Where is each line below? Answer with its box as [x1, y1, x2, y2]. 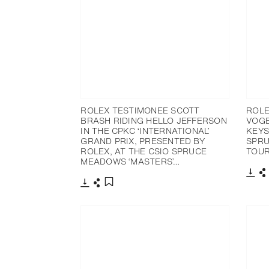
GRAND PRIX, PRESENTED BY [80, 134, 205, 148]
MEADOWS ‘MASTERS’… [80, 155, 180, 168]
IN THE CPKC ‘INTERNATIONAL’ [80, 124, 210, 138]
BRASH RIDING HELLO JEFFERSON [80, 114, 227, 127]
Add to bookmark [108, 188, 176, 201]
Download [84, 187, 122, 199]
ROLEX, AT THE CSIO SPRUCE [80, 145, 207, 158]
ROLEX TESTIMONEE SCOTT [80, 104, 200, 117]
